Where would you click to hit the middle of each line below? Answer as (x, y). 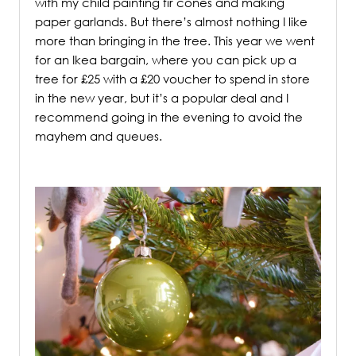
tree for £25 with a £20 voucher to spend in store (172, 79)
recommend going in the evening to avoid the (169, 117)
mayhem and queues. (99, 136)
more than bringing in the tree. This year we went (175, 41)
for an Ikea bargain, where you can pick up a (166, 60)
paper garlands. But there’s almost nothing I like (171, 22)
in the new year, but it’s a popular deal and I (162, 98)
